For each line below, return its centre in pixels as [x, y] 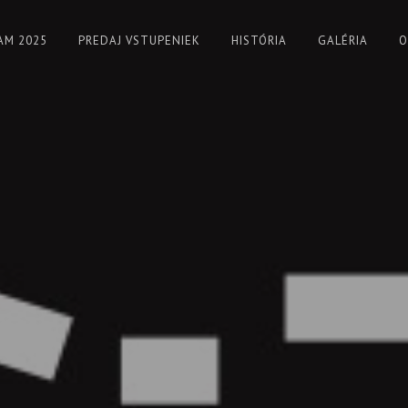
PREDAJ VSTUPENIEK [139, 41]
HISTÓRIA [259, 41]
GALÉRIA [343, 41]
